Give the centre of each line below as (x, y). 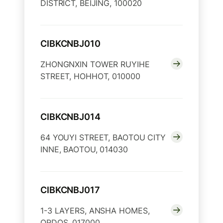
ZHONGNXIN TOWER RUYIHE (95, 64)
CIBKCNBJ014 (70, 117)
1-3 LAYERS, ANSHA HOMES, (95, 211)
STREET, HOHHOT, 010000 (90, 76)
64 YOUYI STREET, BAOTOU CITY (103, 138)
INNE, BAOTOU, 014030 (84, 150)
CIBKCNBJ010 (70, 44)
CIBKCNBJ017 (70, 190)
